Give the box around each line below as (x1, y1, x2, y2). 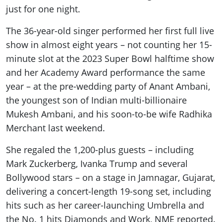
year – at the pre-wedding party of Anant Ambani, (6, 80, 210, 93)
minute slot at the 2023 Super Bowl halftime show (6, 53, 214, 65)
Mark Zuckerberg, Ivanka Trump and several (6, 158, 188, 170)
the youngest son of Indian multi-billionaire (6, 94, 187, 107)
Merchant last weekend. (6, 122, 105, 134)
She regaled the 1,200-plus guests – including (6, 144, 194, 156)
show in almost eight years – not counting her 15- (6, 39, 212, 51)
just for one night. (6, 3, 80, 15)
